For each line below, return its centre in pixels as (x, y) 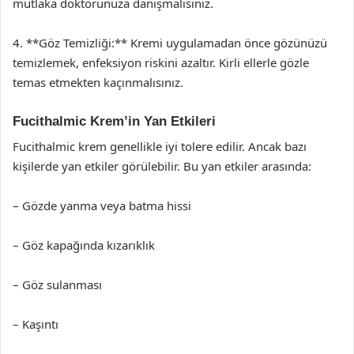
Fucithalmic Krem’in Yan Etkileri (114, 121)
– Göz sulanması (57, 284)
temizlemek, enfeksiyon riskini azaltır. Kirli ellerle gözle (161, 62)
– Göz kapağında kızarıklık (84, 245)
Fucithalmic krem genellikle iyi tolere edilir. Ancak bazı (160, 146)
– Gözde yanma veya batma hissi (102, 205)
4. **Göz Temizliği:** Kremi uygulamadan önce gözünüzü (170, 42)
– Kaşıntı (36, 324)
